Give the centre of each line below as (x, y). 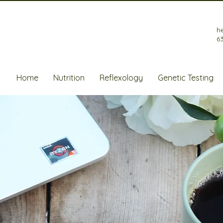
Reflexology (121, 78)
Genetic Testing (186, 78)
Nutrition (69, 78)
